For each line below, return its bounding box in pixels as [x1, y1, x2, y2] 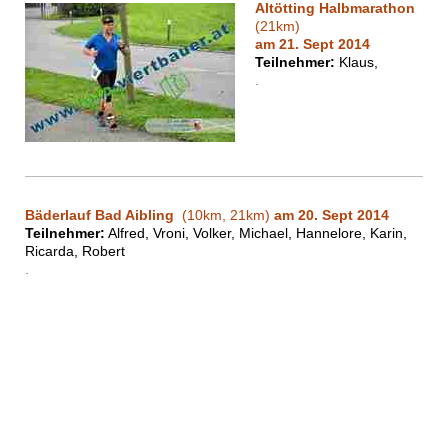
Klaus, [335, 54, 378, 71]
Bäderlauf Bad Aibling [25, 207, 178, 224]
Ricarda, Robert [25, 243, 125, 260]
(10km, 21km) [178, 207, 270, 224]
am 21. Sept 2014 [255, 36, 370, 53]
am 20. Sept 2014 [274, 207, 389, 224]
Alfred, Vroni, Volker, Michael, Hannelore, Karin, [105, 225, 407, 242]
